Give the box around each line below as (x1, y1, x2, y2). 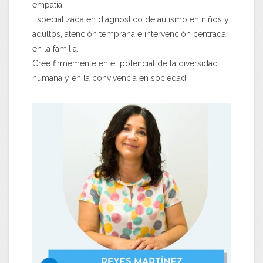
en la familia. (32, 44, 79, 54)
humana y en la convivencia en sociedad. (32, 73, 188, 83)
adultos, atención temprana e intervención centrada (32, 29, 226, 39)
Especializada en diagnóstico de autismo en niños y (32, 15, 229, 25)
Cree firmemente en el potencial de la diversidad (32, 59, 218, 69)
